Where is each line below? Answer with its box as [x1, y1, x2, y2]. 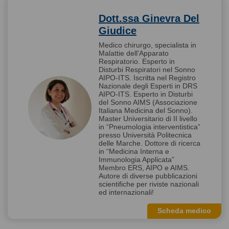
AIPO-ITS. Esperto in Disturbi [99, 89, 193, 98]
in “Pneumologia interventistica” [99, 122, 200, 131]
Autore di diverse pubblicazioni [99, 171, 197, 180]
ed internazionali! [99, 188, 154, 196]
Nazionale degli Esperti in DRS [99, 81, 197, 90]
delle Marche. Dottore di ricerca [99, 139, 200, 147]
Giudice [99, 25, 136, 36]
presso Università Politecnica [99, 130, 192, 139]
